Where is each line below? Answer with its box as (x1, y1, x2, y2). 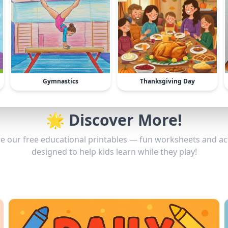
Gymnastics (43, 77, 78, 85)
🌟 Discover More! (46, 109, 182, 130)
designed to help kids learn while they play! (31, 146, 197, 157)
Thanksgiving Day (140, 77, 195, 85)
